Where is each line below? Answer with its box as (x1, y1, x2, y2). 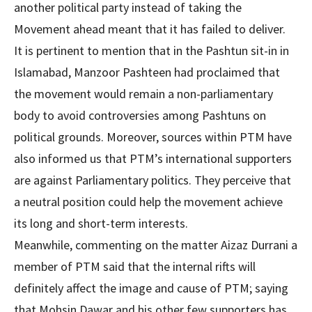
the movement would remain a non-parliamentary (14, 86, 273, 102)
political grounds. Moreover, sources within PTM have (14, 129, 292, 145)
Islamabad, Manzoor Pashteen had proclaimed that (14, 64, 280, 80)
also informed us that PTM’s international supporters (14, 150, 292, 166)
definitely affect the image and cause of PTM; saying (14, 280, 288, 296)
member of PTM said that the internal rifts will (14, 258, 256, 274)
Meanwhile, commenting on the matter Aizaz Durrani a (14, 237, 297, 253)
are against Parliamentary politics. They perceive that (14, 172, 291, 188)
